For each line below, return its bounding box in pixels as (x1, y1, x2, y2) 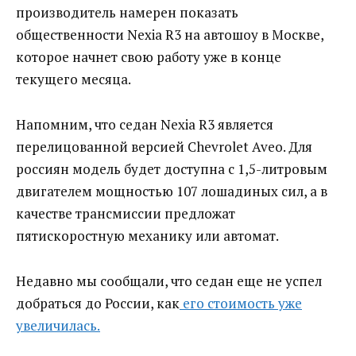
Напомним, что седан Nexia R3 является (16, 115, 273, 134)
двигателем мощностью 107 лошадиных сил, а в (16, 182, 327, 201)
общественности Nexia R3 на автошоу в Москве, (16, 25, 323, 44)
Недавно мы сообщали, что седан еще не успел (16, 272, 322, 291)
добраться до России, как (16, 294, 180, 313)
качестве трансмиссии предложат (16, 204, 235, 223)
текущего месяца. (16, 70, 131, 89)
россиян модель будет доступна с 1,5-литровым (16, 160, 327, 179)
